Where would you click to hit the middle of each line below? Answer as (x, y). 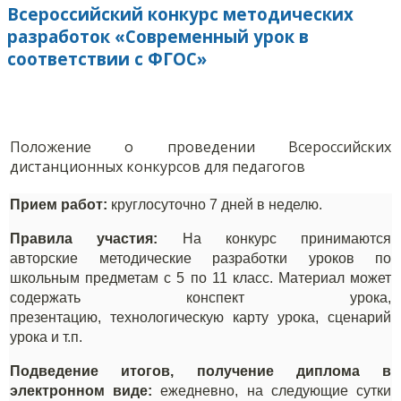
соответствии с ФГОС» (107, 58)
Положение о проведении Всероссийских (200, 147)
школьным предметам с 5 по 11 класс (140, 278)
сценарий (359, 318)
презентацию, (60, 318)
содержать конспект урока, (200, 298)
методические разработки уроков (226, 259)
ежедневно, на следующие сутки (272, 391)
